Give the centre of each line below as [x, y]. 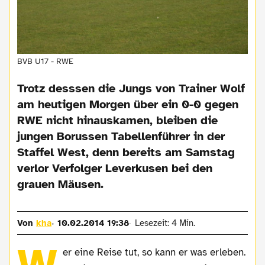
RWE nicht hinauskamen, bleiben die [118, 121]
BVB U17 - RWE [46, 62]
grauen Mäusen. [61, 185]
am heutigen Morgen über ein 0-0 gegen [128, 105]
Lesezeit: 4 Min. [165, 223]
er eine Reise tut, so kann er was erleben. [154, 253]
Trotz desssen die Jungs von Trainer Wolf [131, 89]
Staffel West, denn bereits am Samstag [126, 153]
